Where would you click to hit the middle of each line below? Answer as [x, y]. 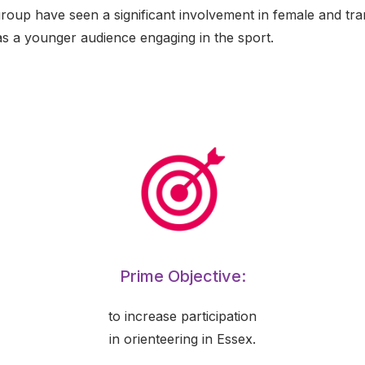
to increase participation [182, 316]
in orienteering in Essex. [182, 339]
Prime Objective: [182, 276]
